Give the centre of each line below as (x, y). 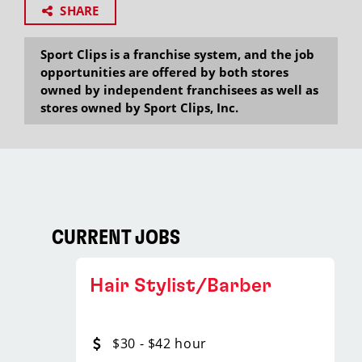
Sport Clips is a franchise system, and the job (177, 54)
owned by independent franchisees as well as (179, 90)
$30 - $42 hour (160, 343)
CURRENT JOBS (116, 238)
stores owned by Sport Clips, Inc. (139, 107)
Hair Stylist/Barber (181, 286)
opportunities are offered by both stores (164, 72)
